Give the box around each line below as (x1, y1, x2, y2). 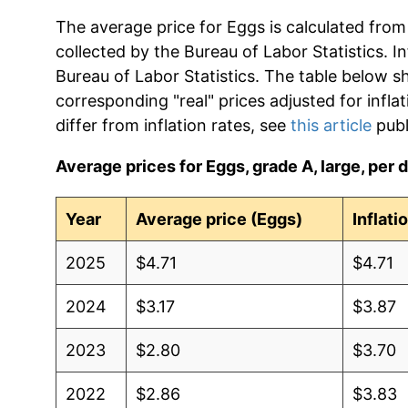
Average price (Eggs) (136, 209, 303, 229)
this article (290, 115, 372, 135)
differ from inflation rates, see (55, 115, 291, 135)
